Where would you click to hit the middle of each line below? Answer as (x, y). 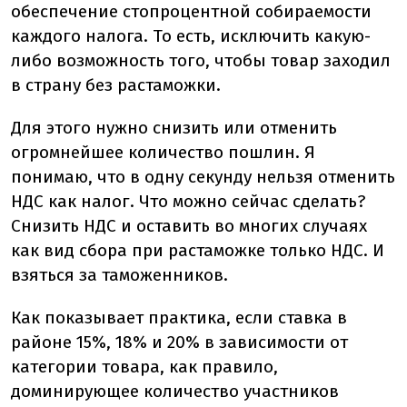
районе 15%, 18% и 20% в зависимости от (179, 342)
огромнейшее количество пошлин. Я (163, 152)
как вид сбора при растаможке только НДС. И (198, 250)
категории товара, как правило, (144, 367)
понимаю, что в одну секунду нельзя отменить (203, 177)
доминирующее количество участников (175, 391)
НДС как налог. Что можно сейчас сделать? (188, 201)
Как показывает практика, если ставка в (179, 318)
